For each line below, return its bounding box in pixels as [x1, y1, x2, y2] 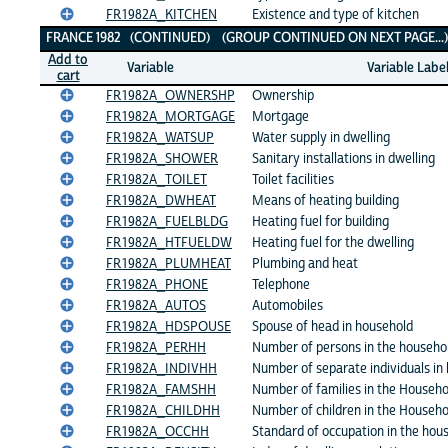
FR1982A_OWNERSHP [106, 87, 235, 106]
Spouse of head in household [252, 318, 413, 337]
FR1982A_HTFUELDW [106, 234, 232, 253]
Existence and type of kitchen [252, 6, 419, 25]
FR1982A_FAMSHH [106, 381, 216, 400]
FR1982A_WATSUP [106, 129, 214, 148]
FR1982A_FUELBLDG [106, 213, 228, 232]
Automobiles [252, 297, 323, 316]
